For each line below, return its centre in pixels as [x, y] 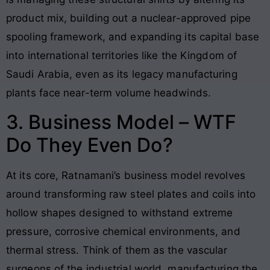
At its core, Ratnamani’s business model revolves [126, 176]
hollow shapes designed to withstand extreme [120, 213]
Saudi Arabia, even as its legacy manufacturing [122, 74]
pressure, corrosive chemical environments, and [123, 232]
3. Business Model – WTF [121, 122]
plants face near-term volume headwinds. [108, 93]
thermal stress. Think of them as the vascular [117, 250]
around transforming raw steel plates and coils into [131, 194]
